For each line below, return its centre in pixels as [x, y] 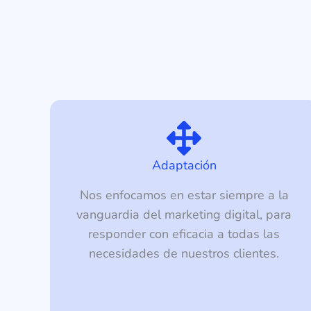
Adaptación [184, 166]
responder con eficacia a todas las [184, 234]
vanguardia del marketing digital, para [184, 215]
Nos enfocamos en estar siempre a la [184, 195]
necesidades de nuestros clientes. [184, 254]
